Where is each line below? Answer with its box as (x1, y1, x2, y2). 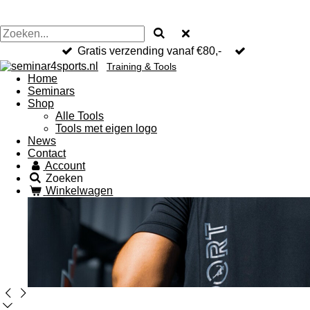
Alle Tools (55, 110, 104, 122)
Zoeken (46, 172, 84, 184)
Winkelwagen (46, 185, 113, 197)
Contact (28, 147, 66, 159)
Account (45, 160, 86, 172)
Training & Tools (107, 62, 176, 72)
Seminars (28, 85, 75, 97)
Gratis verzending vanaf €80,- (77, 45, 221, 57)
